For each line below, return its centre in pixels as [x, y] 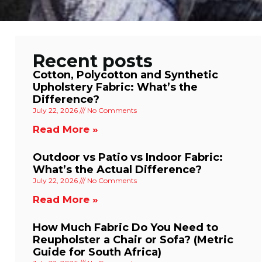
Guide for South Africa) [97, 252]
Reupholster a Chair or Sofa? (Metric [133, 239]
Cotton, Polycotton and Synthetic [125, 75]
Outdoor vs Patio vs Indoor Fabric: [128, 157]
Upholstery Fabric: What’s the [115, 87]
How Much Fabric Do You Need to [125, 227]
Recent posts [93, 61]
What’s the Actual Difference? [117, 169]
